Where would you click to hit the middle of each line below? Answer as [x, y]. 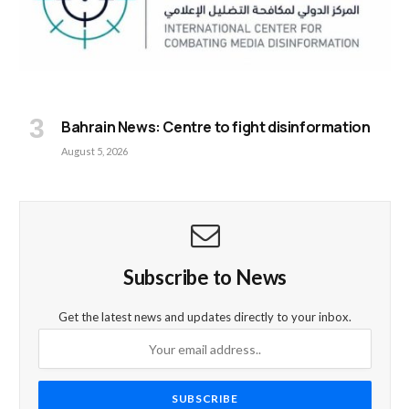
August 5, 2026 [94, 152]
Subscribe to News [205, 278]
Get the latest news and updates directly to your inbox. [205, 317]
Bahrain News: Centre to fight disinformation [216, 127]
